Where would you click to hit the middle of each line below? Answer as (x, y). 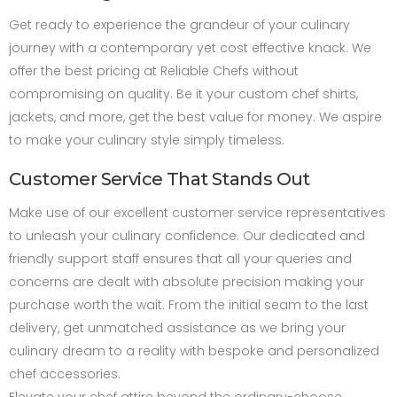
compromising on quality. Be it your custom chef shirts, (183, 94)
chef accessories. (65, 374)
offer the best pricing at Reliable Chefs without (154, 71)
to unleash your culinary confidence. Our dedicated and (187, 236)
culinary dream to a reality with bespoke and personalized (194, 351)
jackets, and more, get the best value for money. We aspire (195, 117)
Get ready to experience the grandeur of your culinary (179, 25)
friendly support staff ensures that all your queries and (180, 259)
